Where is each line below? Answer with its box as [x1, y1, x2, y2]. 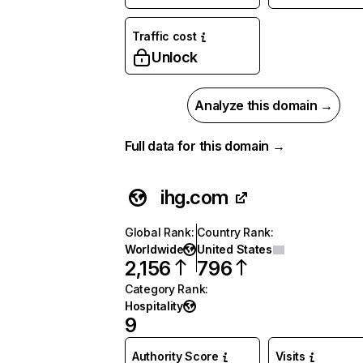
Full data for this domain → [125, 138, 285, 154]
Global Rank [125, 225, 191, 239]
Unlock [152, 49, 198, 66]
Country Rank [197, 225, 271, 239]
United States [197, 242, 272, 256]
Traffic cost [132, 29, 197, 43]
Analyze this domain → [194, 97, 333, 113]
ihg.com [160, 186, 228, 209]
